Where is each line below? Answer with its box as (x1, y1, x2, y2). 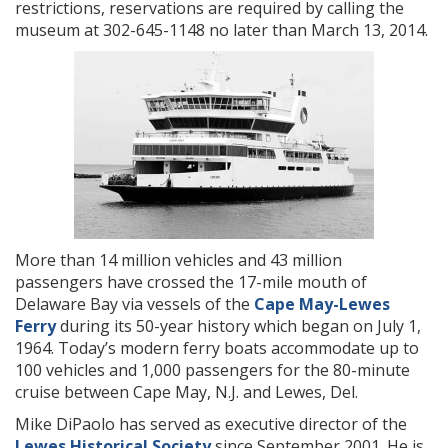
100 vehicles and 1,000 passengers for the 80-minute (15, 359, 410, 381)
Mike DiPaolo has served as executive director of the (15, 413, 407, 435)
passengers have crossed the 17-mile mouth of (15, 271, 367, 293)
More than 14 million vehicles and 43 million (15, 249, 342, 271)
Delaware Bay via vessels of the (15, 293, 254, 315)
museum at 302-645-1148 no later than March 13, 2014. (15, 19, 428, 41)
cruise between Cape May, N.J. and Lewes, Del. (15, 381, 358, 403)
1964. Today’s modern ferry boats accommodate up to (15, 337, 419, 359)
